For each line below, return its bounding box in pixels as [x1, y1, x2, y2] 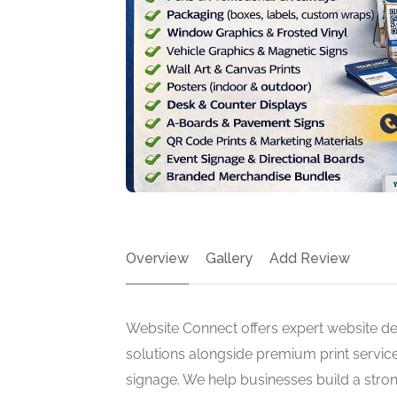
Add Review [269, 249, 350, 267]
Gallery [206, 249, 253, 267]
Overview [126, 249, 189, 267]
